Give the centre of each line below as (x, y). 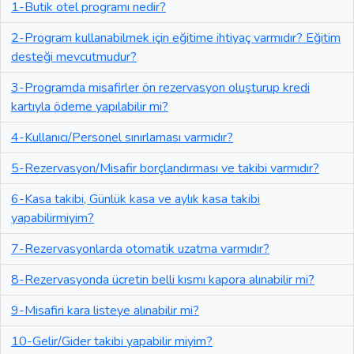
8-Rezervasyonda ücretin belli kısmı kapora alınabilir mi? (163, 280)
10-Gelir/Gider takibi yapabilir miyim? (112, 342)
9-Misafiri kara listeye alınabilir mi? (105, 311)
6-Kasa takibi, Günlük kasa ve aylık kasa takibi (136, 200)
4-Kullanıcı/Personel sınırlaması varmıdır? (122, 138)
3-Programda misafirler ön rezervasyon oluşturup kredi (160, 88)
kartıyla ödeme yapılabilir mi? (90, 107)
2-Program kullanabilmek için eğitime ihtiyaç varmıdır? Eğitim (176, 38)
